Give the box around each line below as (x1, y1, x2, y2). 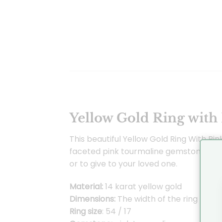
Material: (69, 180, 103, 192)
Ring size (69, 205, 102, 217)
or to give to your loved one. (69, 158, 177, 170)
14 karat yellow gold (103, 180, 182, 192)
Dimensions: (69, 193, 117, 205)
